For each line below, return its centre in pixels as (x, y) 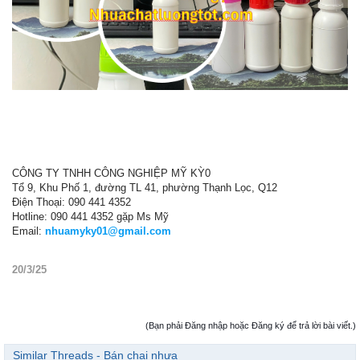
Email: (29, 231)
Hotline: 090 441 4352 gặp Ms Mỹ (90, 216)
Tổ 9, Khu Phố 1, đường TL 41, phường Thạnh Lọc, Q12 (145, 187)
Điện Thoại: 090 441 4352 (72, 202)
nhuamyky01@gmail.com (108, 231)
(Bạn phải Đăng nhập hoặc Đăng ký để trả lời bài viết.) (251, 325)
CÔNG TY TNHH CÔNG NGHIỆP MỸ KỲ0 (111, 173)
